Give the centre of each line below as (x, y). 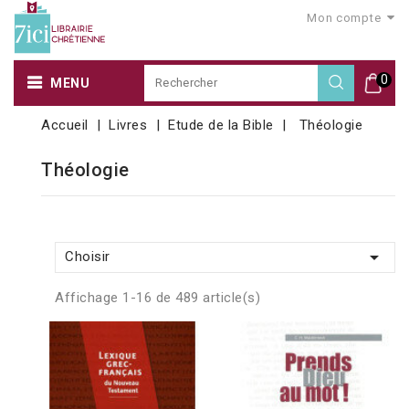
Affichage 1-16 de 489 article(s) (157, 297)
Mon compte (344, 18)
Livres (128, 125)
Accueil (65, 125)
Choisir (88, 256)
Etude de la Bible (221, 125)
